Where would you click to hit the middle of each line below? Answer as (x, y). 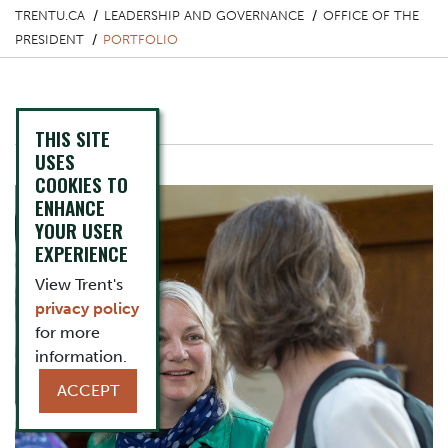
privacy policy (87, 308)
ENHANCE (70, 207)
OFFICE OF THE (371, 15)
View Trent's (79, 284)
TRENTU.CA (50, 15)
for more (67, 332)
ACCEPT (87, 390)
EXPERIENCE (81, 253)
